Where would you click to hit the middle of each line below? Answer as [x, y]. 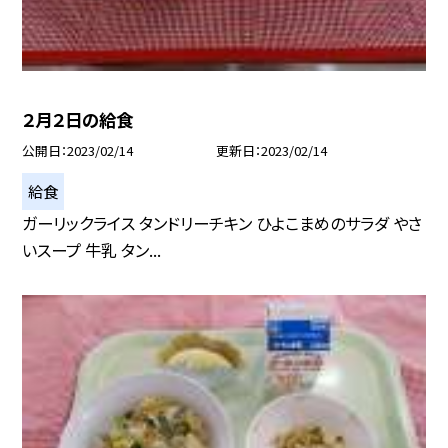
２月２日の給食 [78, 120]
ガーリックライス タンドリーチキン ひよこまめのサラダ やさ [222, 222]
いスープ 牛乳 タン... [92, 249]
